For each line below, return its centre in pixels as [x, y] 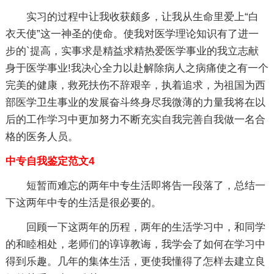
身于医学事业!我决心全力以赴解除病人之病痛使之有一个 [137, 68]
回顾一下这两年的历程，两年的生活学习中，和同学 [146, 227]
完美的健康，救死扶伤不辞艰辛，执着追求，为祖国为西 [135, 85]
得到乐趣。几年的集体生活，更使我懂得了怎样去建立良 [135, 261]
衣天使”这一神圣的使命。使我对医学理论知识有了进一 [132, 34]
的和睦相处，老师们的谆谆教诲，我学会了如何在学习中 [135, 244]
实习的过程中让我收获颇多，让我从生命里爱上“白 [142, 17]
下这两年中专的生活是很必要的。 [83, 203]
